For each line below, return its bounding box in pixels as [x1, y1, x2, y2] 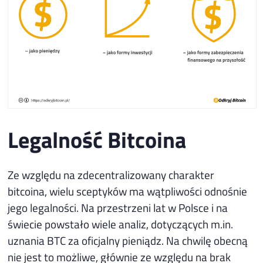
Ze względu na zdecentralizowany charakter [8, 166, 215, 183]
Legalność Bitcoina [8, 122, 187, 157]
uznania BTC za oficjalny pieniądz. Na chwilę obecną [8, 231, 248, 249]
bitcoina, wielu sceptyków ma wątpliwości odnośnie [8, 182, 248, 200]
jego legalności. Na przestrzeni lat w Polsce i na [8, 198, 228, 216]
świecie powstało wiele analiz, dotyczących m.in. [8, 215, 234, 232]
